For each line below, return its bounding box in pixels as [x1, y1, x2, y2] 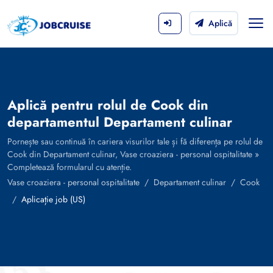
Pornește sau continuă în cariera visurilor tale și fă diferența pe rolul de [7, 135, 263, 147]
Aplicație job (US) [21, 193, 85, 205]
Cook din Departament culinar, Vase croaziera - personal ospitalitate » [7, 148, 259, 160]
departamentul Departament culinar [7, 112, 232, 132]
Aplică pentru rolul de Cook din [7, 95, 208, 115]
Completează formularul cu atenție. [7, 161, 132, 173]
